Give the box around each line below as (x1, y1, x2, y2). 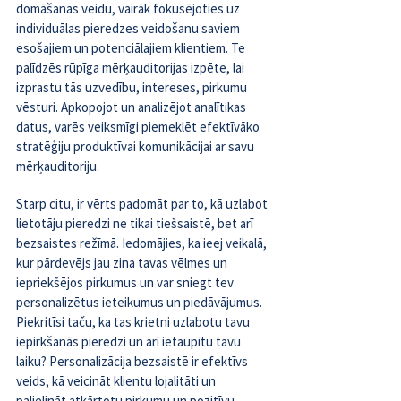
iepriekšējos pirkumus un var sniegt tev (16, 274, 236, 292)
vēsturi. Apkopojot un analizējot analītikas (16, 98, 249, 116)
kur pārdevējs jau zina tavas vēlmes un (16, 254, 230, 272)
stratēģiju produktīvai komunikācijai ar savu (16, 138, 257, 156)
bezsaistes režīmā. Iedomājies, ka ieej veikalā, (16, 235, 269, 252)
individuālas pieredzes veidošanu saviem (16, 20, 243, 38)
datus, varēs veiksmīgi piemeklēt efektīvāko (16, 118, 262, 136)
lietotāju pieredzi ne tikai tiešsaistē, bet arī (16, 215, 256, 233)
